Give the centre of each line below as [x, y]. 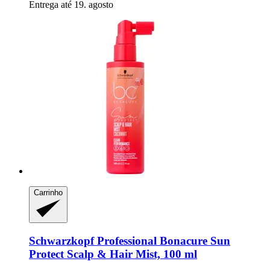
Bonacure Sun [193, 240]
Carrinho [48, 192]
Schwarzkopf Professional [93, 240]
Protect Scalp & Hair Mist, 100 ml [113, 254]
